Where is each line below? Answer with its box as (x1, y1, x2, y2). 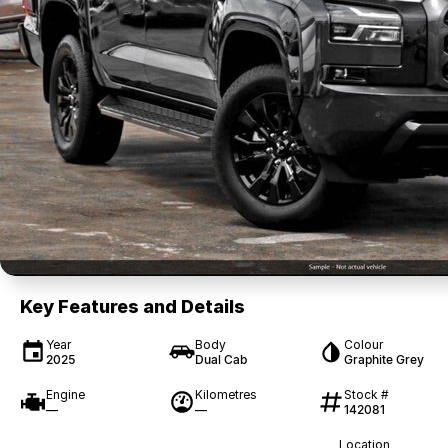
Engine (46, 387, 85, 402)
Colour (343, 337, 383, 352)
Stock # (343, 387, 389, 402)
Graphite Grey (343, 352, 424, 367)
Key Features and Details (20, 296, 245, 317)
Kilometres (194, 387, 257, 402)
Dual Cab (194, 352, 247, 367)
